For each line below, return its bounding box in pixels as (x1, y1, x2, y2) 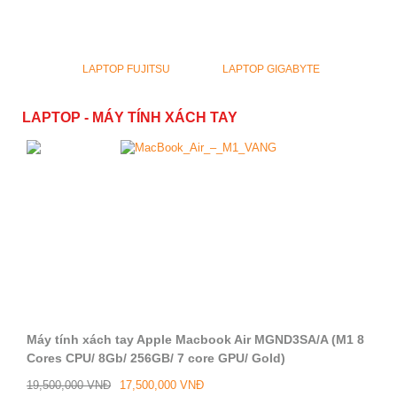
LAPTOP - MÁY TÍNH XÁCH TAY (22, 110, 237, 125)
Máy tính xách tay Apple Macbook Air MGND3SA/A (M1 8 (27, 332, 364, 346)
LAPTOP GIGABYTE (222, 63, 320, 75)
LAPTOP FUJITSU (82, 63, 170, 75)
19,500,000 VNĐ (27, 378, 111, 392)
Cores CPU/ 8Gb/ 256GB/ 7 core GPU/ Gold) (27, 351, 285, 365)
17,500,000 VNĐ (120, 378, 204, 392)
